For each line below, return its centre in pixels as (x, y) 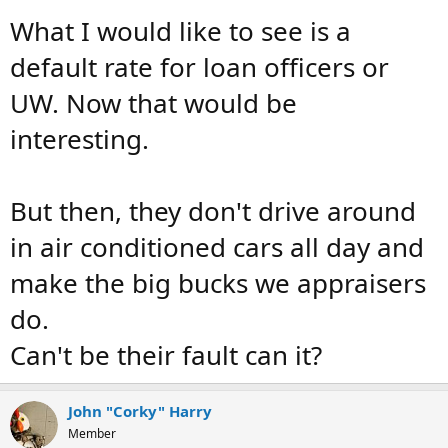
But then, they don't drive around (213, 211)
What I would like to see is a (180, 31)
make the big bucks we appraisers (218, 283)
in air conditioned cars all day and (217, 247)
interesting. (79, 139)
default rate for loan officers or (199, 67)
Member (92, 433)
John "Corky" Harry (140, 411)
